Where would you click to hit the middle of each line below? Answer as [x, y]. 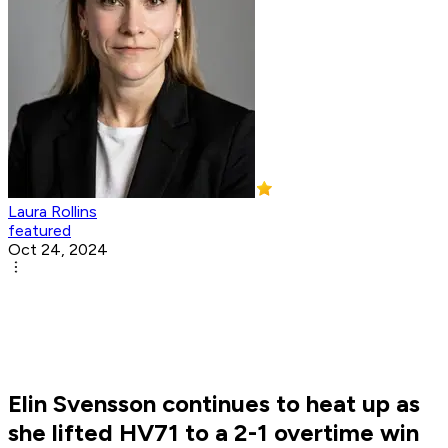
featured [39, 231]
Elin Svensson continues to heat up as [214, 404]
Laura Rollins [52, 212]
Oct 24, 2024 [58, 250]
